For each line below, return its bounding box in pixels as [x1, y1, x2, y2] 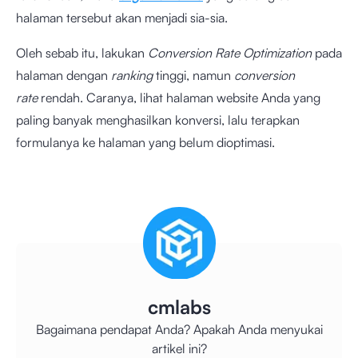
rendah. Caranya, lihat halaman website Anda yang [41, 89, 320, 105]
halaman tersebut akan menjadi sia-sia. [16, 10, 228, 26]
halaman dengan [16, 67, 111, 83]
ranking [111, 67, 156, 83]
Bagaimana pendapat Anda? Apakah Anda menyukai [35, 321, 323, 337]
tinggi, [156, 67, 189, 83]
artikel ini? [151, 340, 207, 356]
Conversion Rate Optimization [148, 45, 312, 61]
